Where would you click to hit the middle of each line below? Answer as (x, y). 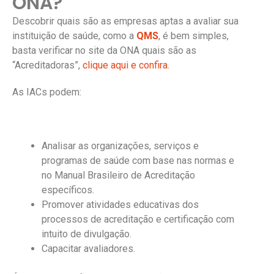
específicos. (68, 190)
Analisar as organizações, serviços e (120, 146)
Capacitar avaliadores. (88, 248)
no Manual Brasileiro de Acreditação (118, 175)
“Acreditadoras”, (47, 65)
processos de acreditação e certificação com (138, 219)
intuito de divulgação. (87, 234)
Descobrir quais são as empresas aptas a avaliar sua (125, 21)
